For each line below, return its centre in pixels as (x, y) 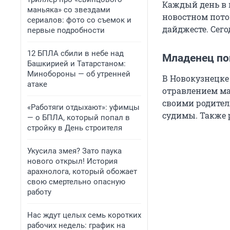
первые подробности (66, 30)
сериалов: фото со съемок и (79, 20)
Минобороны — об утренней (79, 74)
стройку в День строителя (75, 128)
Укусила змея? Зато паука (74, 151)
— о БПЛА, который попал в (79, 118)
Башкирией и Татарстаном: (76, 64)
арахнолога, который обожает (82, 171)
